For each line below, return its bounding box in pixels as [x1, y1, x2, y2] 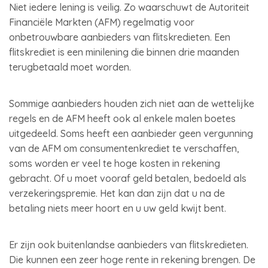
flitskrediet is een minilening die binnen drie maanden [9, 46, 239, 58]
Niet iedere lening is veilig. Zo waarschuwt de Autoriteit [9, 1, 249, 13]
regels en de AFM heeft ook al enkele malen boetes [9, 112, 236, 124]
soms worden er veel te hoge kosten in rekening [9, 157, 220, 169]
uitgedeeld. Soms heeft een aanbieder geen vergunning [9, 127, 253, 139]
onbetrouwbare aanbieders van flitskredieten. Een [9, 31, 230, 43]
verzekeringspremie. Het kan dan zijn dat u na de [9, 187, 225, 199]
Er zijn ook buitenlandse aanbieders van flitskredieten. [9, 239, 248, 251]
